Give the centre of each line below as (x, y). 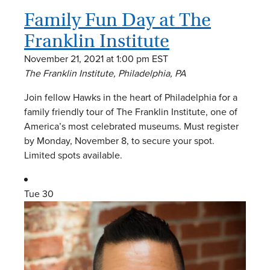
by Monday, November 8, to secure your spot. (119, 140)
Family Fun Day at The (118, 20)
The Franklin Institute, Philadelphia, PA (105, 73)
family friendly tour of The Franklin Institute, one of (131, 111)
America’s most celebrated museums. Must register (131, 126)
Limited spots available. (73, 155)
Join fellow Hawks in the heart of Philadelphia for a (131, 97)
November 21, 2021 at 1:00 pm (87, 58)
